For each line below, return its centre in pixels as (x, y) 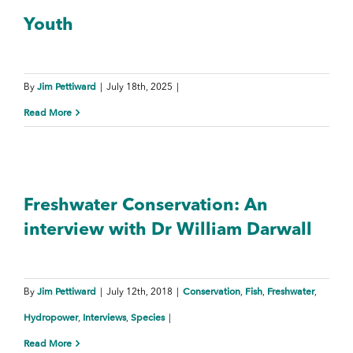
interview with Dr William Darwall (168, 230)
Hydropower (51, 317)
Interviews (104, 317)
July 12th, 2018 (139, 292)
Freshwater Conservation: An (146, 205)
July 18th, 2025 (139, 87)
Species (148, 317)
